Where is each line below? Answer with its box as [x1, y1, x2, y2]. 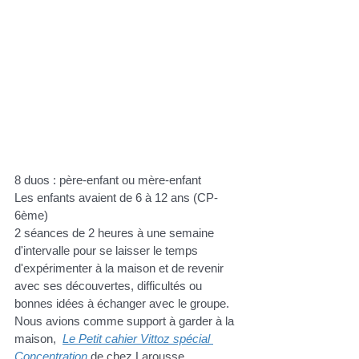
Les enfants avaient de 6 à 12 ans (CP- [14, 191, 218, 205]
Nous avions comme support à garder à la [14, 314, 237, 329]
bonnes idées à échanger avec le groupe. [14, 296, 229, 311]
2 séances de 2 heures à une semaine [14, 226, 217, 240]
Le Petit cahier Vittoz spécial [63, 332, 213, 346]
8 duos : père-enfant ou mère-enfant [14, 173, 204, 188]
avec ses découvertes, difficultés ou [14, 279, 205, 293]
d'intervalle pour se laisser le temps [14, 244, 201, 258]
